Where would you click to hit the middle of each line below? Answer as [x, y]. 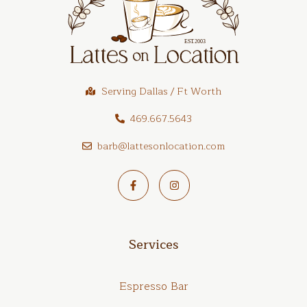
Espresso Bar [153, 287]
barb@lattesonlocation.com [161, 146]
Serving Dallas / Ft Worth [161, 91]
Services [153, 245]
